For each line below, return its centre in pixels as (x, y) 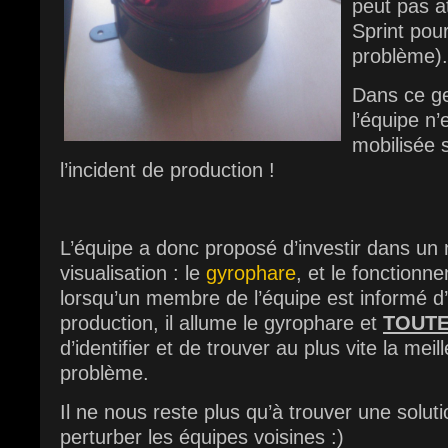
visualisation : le (133, 273)
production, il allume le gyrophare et (221, 323)
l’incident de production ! (167, 170)
